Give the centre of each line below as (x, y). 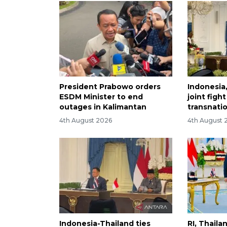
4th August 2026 (86, 120)
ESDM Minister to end (101, 97)
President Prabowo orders (110, 87)
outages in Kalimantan (103, 107)
